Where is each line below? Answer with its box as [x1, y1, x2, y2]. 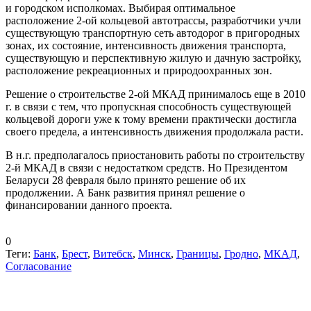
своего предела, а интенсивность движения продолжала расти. [6, 125, 303, 137]
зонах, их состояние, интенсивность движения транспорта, [6, 39, 286, 51]
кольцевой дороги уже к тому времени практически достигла [6, 112, 296, 125]
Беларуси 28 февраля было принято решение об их [6, 174, 246, 186]
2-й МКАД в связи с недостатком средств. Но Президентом [6, 161, 287, 174]
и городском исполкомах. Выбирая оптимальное [6, 1, 235, 14]
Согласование [6, 260, 72, 272]
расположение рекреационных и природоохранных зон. [6, 64, 272, 76]
